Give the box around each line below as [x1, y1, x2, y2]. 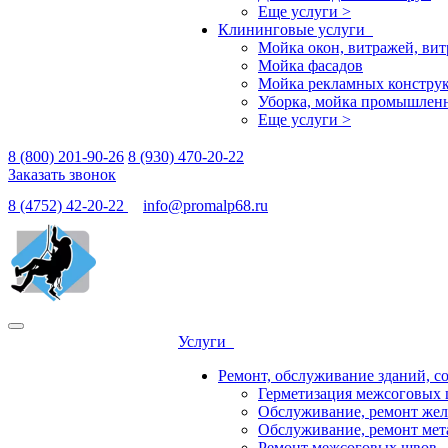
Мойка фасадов [258, 57, 363, 74]
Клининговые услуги [218, 21, 373, 38]
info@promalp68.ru [143, 197, 268, 214]
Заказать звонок [8, 166, 116, 183]
